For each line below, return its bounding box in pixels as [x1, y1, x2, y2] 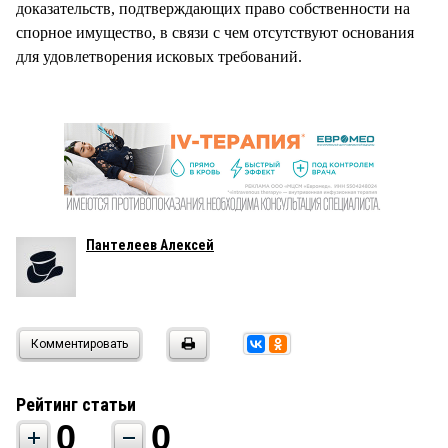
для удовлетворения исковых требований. [16, 47, 302, 65]
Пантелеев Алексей [86, 236, 214, 253]
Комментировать [31, 336, 128, 351]
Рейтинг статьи [16, 393, 136, 415]
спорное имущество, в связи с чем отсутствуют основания [16, 23, 414, 41]
